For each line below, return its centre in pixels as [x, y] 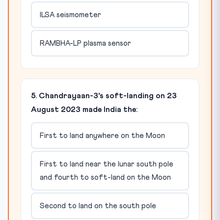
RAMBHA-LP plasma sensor [85, 43]
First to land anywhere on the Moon [102, 136]
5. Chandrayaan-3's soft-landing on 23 [104, 96]
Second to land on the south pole [98, 206]
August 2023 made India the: [84, 110]
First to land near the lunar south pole [106, 164]
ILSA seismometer [70, 15]
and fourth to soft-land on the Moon [105, 177]
